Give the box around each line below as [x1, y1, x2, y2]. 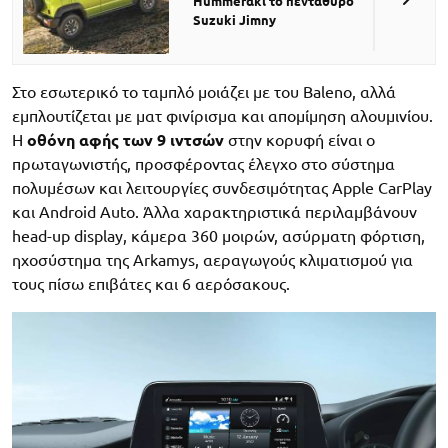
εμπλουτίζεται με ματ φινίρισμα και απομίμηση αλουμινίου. [12, 106, 433, 125]
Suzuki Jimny [193, 12, 277, 27]
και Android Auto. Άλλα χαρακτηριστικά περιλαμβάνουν [12, 202, 417, 221]
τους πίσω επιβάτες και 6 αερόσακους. [12, 274, 290, 293]
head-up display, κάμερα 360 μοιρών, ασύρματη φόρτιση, [12, 226, 425, 245]
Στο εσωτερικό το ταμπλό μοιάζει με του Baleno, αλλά [12, 82, 396, 101]
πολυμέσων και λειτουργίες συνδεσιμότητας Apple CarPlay [12, 178, 432, 197]
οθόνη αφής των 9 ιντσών [27, 130, 224, 149]
